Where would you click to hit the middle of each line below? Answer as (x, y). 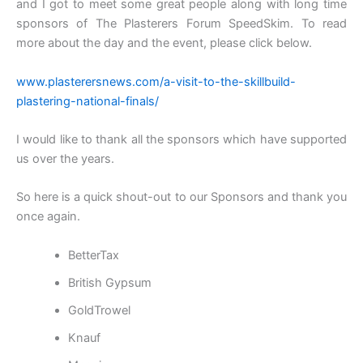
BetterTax (93, 255)
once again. (48, 217)
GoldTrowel (99, 310)
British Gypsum (109, 282)
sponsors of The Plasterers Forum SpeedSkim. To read (181, 24)
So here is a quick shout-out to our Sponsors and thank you (181, 197)
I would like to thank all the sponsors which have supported (181, 140)
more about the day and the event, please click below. (164, 43)
